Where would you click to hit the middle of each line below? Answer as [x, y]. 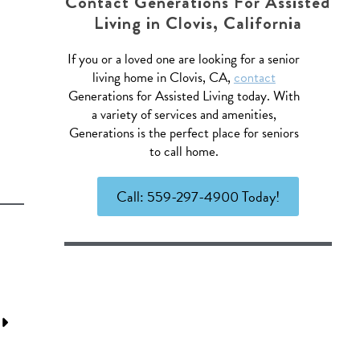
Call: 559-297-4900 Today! [198, 196]
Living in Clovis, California [198, 23]
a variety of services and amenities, [184, 115]
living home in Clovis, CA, [163, 78]
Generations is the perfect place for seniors [184, 133]
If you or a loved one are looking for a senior [184, 59]
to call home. [184, 151]
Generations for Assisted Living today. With [184, 96]
